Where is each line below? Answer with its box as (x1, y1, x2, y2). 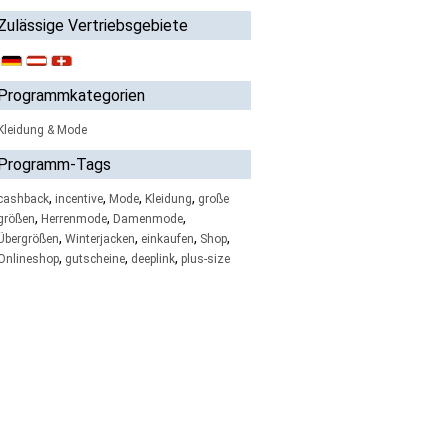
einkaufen (140, 232, 194, 246)
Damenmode (112, 212, 183, 226)
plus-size (180, 252, 230, 266)
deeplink (130, 252, 175, 266)
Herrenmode (40, 212, 107, 226)
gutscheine (64, 252, 125, 266)
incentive (54, 192, 103, 206)
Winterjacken (64, 232, 135, 246)
